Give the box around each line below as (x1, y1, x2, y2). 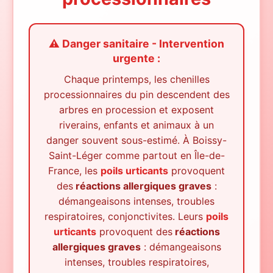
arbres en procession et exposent (59, 103, 214, 116)
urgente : (113, 51, 160, 65)
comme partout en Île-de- (105, 149, 225, 161)
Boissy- (193, 133, 227, 146)
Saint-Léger (48, 149, 102, 161)
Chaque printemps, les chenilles (63, 73, 210, 85)
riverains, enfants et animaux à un (59, 118, 214, 131)
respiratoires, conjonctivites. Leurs (44, 210, 203, 222)
